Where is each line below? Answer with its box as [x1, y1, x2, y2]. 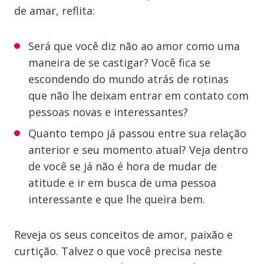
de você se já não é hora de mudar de [28, 159, 217, 173]
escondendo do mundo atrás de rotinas [28, 72, 229, 86]
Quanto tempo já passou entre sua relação [28, 126, 246, 140]
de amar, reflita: [14, 4, 95, 18]
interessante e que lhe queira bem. [28, 192, 205, 206]
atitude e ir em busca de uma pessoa [28, 176, 216, 190]
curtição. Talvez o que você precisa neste [14, 244, 222, 258]
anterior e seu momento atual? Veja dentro [28, 143, 248, 157]
